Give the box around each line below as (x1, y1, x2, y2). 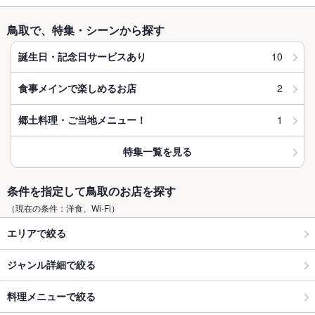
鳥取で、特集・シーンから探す (7, 21, 165, 38)
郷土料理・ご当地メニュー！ (18, 112, 146, 127)
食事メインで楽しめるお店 (18, 81, 136, 96)
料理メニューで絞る (7, 289, 96, 304)
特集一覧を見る (123, 144, 192, 159)
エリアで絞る (7, 226, 66, 240)
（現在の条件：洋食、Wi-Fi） (7, 201, 120, 214)
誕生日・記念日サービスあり (18, 49, 146, 64)
